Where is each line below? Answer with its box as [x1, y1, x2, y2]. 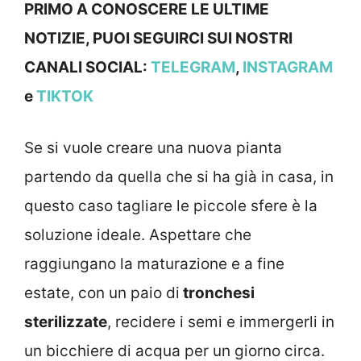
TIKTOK [36, 86, 93, 106]
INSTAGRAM [243, 57, 333, 77]
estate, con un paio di [24, 284, 180, 303]
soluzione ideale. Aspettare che [24, 226, 251, 245]
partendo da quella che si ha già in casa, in [24, 168, 334, 187]
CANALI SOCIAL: [24, 57, 151, 77]
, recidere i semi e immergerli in [107, 313, 334, 332]
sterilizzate [24, 313, 107, 332]
